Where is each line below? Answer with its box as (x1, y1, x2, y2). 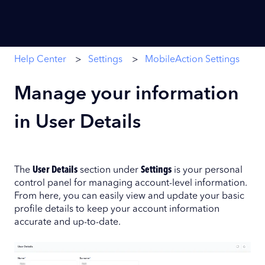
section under (77, 165, 141, 175)
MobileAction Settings (144, 54, 240, 64)
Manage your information (14, 85, 239, 104)
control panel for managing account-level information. (14, 178, 247, 188)
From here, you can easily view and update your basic (14, 191, 244, 201)
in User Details (14, 113, 141, 132)
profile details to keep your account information (14, 204, 219, 214)
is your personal (172, 165, 243, 175)
